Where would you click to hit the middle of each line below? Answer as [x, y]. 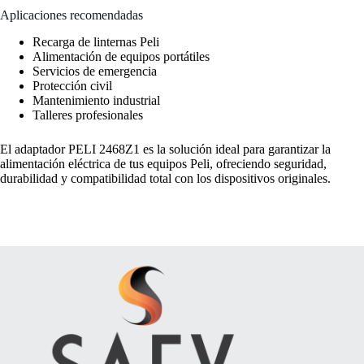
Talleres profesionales [88, 115]
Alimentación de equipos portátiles [121, 56]
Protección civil [72, 85]
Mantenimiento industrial [96, 100]
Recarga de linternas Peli [96, 41]
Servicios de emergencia [95, 71]
